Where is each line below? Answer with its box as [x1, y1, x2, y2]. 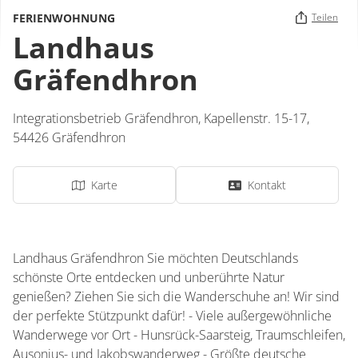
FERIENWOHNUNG [13, 10, 115, 26]
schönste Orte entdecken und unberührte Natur [13, 268, 284, 286]
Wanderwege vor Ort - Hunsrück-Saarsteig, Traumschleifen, [13, 326, 345, 344]
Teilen [312, 10, 338, 24]
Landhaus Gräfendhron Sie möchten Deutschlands [13, 249, 298, 267]
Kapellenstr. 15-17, [204, 109, 312, 127]
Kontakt [248, 177, 286, 193]
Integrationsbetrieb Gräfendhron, [13, 109, 204, 127]
